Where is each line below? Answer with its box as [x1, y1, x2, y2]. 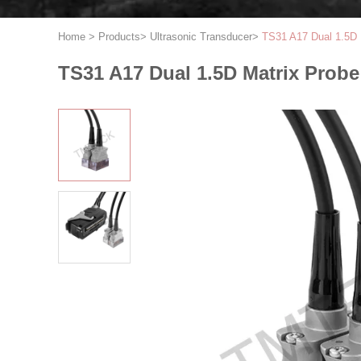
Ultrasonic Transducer [150, 31, 252, 43]
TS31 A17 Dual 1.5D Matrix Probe [58, 62, 359, 84]
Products [98, 31, 140, 43]
